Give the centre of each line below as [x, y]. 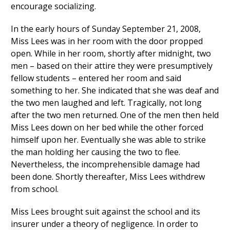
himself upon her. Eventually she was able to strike [108, 140]
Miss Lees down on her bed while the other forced [107, 127]
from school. [34, 189]
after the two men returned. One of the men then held [114, 115]
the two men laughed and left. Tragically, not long [106, 103]
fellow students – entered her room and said [96, 78]
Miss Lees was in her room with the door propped [107, 41]
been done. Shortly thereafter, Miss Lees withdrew [108, 177]
